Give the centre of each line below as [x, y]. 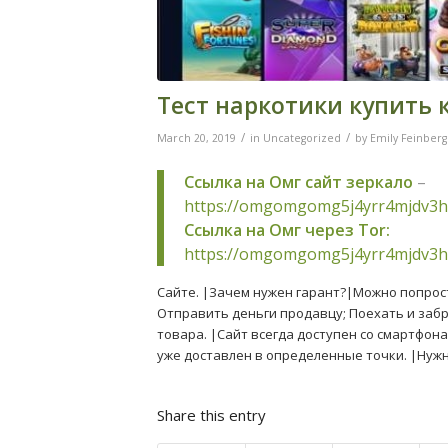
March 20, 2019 [196, 137]
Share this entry [211, 415]
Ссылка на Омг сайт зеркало [298, 182]
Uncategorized [302, 137]
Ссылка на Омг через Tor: [287, 230]
